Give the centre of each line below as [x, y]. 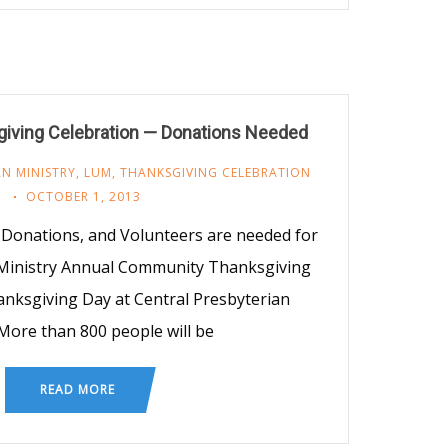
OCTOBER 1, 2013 [83, 196]
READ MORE [77, 389]
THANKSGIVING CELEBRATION [215, 172]
